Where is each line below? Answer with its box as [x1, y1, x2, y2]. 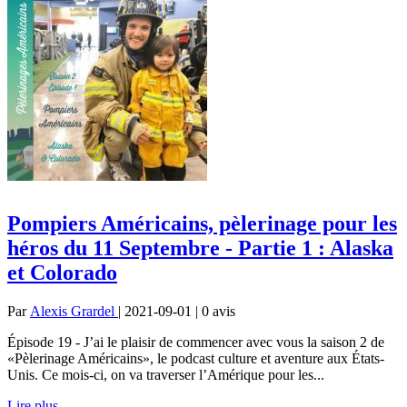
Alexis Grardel [30, 303, 118, 319]
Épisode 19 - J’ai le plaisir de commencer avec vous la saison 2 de [7, 333, 384, 350]
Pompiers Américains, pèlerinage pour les [7, 211, 397, 235]
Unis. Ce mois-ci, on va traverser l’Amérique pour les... [7, 366, 324, 382]
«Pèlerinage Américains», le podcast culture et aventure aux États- [7, 350, 384, 366]
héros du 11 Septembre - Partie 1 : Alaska [7, 235, 393, 260]
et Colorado [7, 260, 117, 284]
